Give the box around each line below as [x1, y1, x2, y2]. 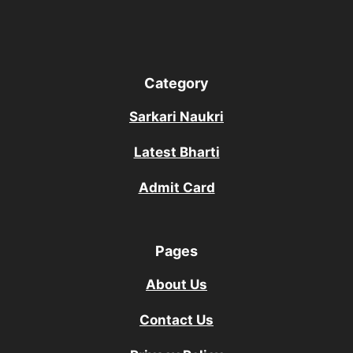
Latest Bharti [133, 144, 220, 161]
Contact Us [139, 312, 214, 329]
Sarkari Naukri [129, 109, 224, 125]
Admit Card [138, 180, 215, 196]
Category [144, 75, 209, 92]
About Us [146, 277, 207, 293]
